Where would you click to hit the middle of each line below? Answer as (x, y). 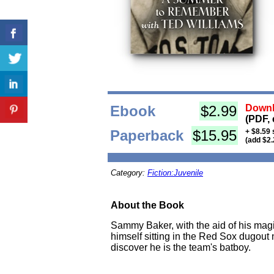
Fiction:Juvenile (175, 173)
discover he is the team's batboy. (181, 247)
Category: (129, 173)
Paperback (147, 135)
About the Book (147, 205)
